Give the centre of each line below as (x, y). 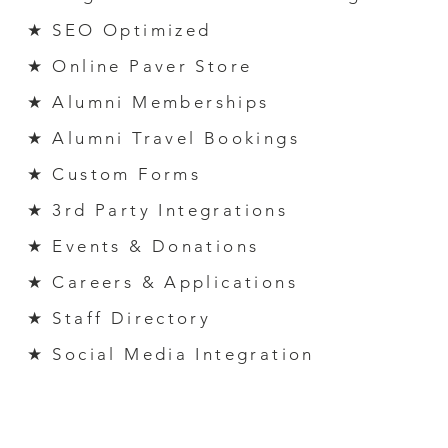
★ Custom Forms (114, 174)
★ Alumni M (88, 102)
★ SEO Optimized (119, 30)
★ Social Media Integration (170, 354)
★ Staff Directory (119, 318)
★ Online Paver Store (139, 66)
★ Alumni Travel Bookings (163, 138)
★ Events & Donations (143, 246)
